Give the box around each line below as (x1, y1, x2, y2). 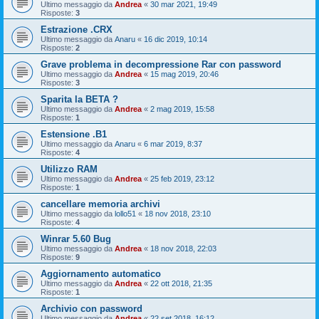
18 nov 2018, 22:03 (150, 244, 216, 253)
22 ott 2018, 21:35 (150, 279, 212, 288)
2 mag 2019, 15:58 (150, 105, 214, 114)
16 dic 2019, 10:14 (144, 35, 207, 44)
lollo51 (115, 209, 136, 219)
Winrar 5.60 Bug (41, 234, 111, 245)
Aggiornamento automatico (41, 268, 161, 280)
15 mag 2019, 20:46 (150, 70, 219, 79)
